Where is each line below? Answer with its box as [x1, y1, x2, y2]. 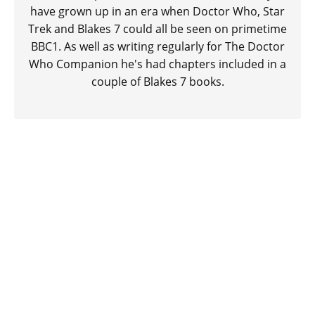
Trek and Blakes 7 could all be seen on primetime [28, 21, 287, 37]
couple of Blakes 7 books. [91, 74, 224, 90]
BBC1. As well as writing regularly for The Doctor [30, 39, 285, 55]
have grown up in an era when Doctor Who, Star [30, 4, 285, 20]
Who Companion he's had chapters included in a [29, 56, 286, 72]
